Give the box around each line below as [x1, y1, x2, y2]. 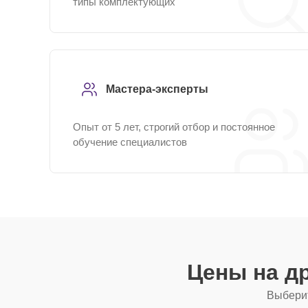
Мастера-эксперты [106, 83, 208, 95]
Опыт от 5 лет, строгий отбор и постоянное [73, 121, 275, 133]
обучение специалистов [73, 136, 187, 148]
